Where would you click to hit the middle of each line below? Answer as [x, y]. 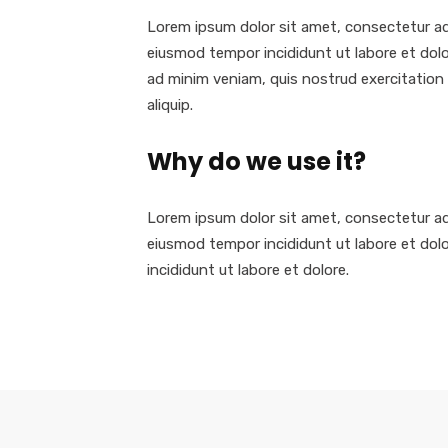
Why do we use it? [256, 161]
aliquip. [170, 105]
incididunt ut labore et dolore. [248, 270]
